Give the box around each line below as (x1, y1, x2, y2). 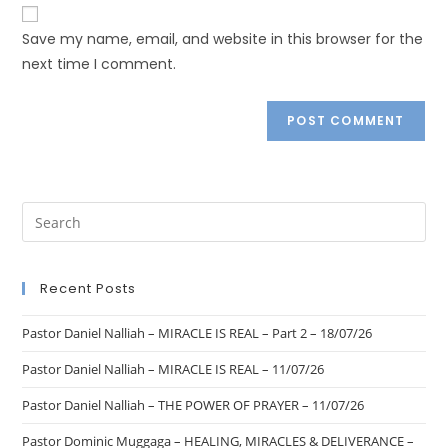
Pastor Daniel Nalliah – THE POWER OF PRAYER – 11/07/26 (22, 396, 365, 414)
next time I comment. (22, 54, 177, 74)
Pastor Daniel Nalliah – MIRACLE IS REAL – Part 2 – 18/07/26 (22, 324, 373, 342)
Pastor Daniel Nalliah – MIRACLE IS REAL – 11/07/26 (22, 360, 325, 378)
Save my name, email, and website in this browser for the (22, 29, 424, 49)
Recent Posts (40, 279, 137, 298)
